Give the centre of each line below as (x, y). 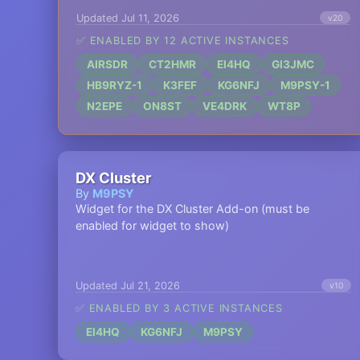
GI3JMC (293, 64)
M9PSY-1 (305, 85)
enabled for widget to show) (152, 225)
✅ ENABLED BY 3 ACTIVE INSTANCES (179, 308)
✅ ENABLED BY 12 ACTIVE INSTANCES (183, 41)
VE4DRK (225, 106)
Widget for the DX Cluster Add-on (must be (192, 209)
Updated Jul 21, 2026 (128, 285)
